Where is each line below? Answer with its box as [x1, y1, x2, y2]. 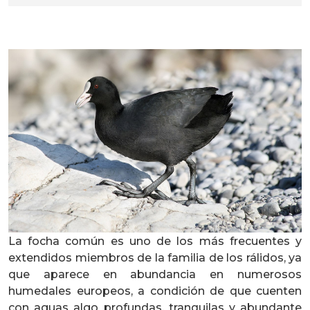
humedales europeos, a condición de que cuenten [8, 284, 302, 298]
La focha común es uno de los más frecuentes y [8, 235, 302, 248]
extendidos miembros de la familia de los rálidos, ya [8, 251, 302, 264]
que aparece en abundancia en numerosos [8, 268, 302, 281]
